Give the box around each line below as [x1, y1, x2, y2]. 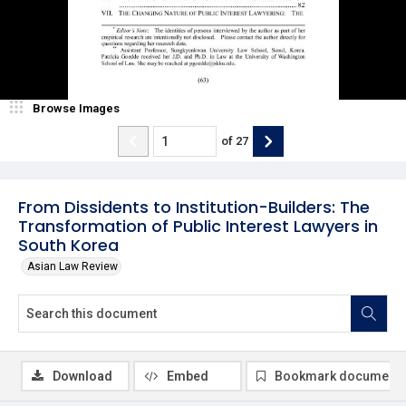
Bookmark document [275, 368, 400, 383]
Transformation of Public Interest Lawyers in [18, 214, 378, 237]
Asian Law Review [27, 259, 118, 273]
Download [53, 368, 112, 383]
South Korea [18, 233, 119, 256]
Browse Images [33, 101, 120, 115]
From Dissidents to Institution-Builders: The [18, 195, 370, 218]
